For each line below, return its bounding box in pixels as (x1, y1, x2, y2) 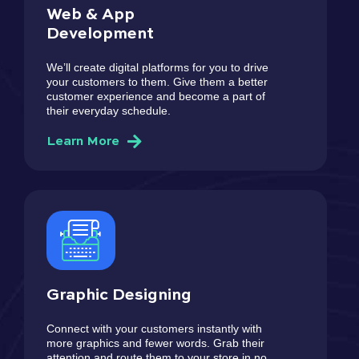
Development (46, 26, 154, 42)
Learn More (46, 135, 119, 148)
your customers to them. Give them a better (46, 75, 268, 88)
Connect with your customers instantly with (46, 321, 262, 335)
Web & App (46, 6, 135, 23)
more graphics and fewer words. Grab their (46, 336, 264, 349)
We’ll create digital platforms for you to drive (46, 60, 268, 74)
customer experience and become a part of (46, 89, 265, 103)
